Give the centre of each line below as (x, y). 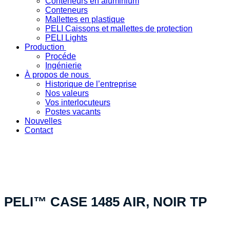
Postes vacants (73, 112)
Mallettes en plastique (85, 19)
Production (44, 47)
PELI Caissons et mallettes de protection (119, 28)
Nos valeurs (67, 93)
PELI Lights (66, 38)
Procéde (61, 56)
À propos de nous (57, 75)
